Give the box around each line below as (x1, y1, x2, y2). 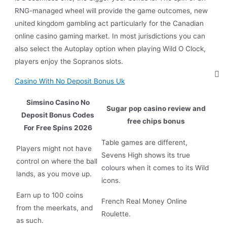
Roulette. (101, 209, 131, 218)
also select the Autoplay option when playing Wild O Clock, (15, 45, 206, 53)
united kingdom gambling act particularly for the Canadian (15, 19, 204, 28)
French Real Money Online (101, 197, 187, 205)
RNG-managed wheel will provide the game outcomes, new (15, 7, 208, 15)
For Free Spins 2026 (23, 123, 92, 132)
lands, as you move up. (16, 169, 92, 178)
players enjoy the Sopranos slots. (15, 57, 124, 66)
